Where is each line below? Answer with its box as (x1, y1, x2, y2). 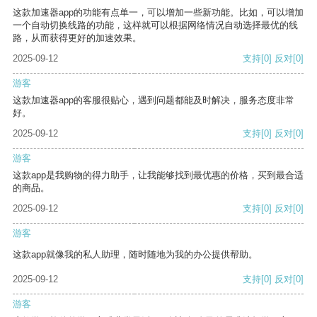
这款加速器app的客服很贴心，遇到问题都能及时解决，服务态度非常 (13, 95, 294, 106)
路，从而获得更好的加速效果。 (13, 33, 142, 44)
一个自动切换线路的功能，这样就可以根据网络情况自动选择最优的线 (13, 20, 298, 31)
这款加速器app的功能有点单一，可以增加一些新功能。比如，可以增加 (13, 7, 304, 18)
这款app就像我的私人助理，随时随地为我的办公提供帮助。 (13, 249, 258, 260)
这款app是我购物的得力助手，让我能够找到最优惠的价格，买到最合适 (13, 170, 304, 181)
